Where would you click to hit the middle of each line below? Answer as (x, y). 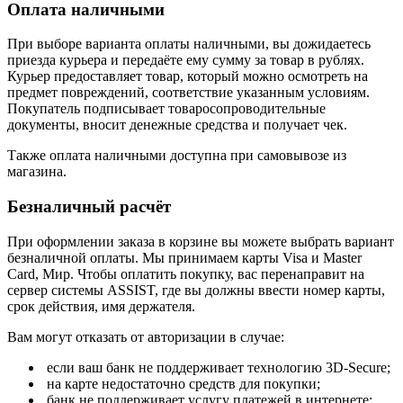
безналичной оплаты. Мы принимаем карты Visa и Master (184, 257)
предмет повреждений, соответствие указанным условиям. (188, 93)
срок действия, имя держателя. (101, 306)
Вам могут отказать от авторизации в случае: (146, 336)
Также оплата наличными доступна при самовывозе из (177, 156)
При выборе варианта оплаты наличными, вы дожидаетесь (189, 44)
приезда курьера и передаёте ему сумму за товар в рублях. (186, 60)
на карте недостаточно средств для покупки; (182, 383)
